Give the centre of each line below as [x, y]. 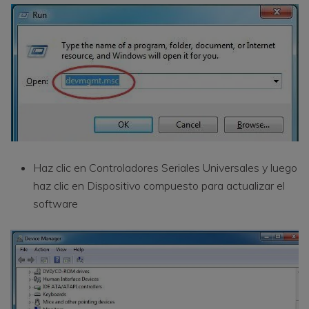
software [56, 204]
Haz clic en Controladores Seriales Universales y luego [165, 168]
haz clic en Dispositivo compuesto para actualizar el [159, 186]
